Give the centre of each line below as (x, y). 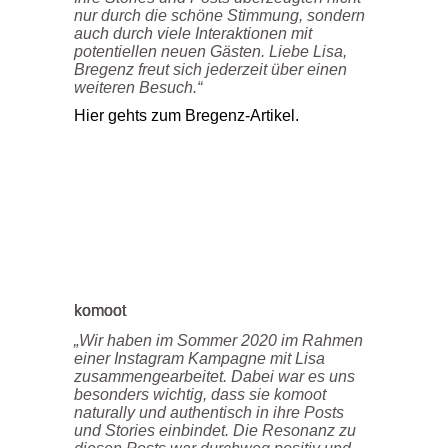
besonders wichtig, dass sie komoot (200, 394)
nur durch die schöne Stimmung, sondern (219, 15)
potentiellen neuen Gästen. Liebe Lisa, (210, 51)
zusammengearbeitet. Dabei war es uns (214, 376)
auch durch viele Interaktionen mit (193, 33)
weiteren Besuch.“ (138, 87)
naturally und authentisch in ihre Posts (209, 412)
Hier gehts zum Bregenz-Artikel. (186, 115)
